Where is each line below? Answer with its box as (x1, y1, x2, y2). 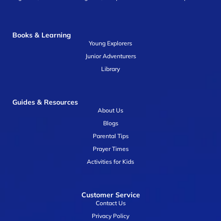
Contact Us (95, 199, 126, 207)
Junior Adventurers (85, 52, 136, 60)
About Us (98, 107, 123, 114)
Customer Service (81, 190, 140, 200)
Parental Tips (92, 132, 129, 140)
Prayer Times (92, 145, 129, 153)
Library (101, 65, 120, 73)
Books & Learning (12, 31, 71, 40)
